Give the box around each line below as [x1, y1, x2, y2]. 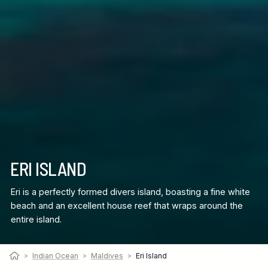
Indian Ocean [32, 251, 78, 261]
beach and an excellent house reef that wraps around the [10, 200, 243, 211]
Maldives [90, 251, 123, 261]
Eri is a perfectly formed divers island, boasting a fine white [10, 186, 250, 197]
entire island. [10, 214, 62, 224]
